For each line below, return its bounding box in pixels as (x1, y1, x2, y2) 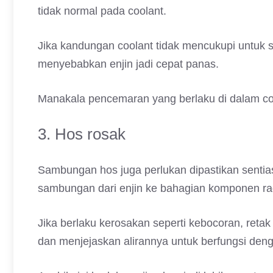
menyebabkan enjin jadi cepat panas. (38, 58, 219, 70)
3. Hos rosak (38, 125, 126, 143)
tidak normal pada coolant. (38, 5, 166, 17)
